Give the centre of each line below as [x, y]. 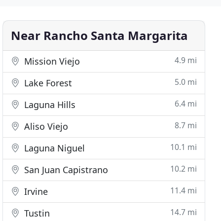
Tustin [36, 213]
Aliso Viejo [45, 126]
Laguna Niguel [54, 148]
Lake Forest [47, 83]
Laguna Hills [49, 105]
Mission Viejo [51, 61]
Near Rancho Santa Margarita [100, 35]
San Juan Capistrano [65, 170]
